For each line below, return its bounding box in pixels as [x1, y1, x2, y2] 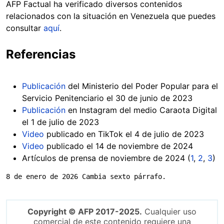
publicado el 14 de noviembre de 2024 [44, 140, 193, 151]
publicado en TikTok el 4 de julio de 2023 [44, 128, 204, 139]
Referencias [6, 46, 75, 61]
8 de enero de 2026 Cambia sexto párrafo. [6, 172, 166, 180]
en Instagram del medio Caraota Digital [65, 104, 217, 115]
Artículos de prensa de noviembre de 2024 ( [22, 152, 190, 163]
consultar [6, 22, 43, 33]
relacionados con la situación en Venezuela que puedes [6, 10, 215, 21]
